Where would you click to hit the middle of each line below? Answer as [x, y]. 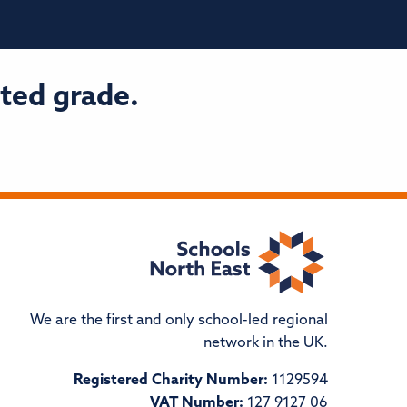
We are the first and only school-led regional [179, 321]
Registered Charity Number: [170, 381]
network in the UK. [265, 344]
